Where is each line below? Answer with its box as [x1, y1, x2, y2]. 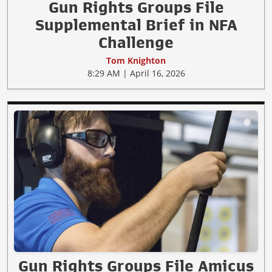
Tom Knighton [106, 55, 166, 66]
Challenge [98, 35, 174, 50]
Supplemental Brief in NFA [35, 17, 237, 33]
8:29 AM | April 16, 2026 [87, 67, 185, 79]
